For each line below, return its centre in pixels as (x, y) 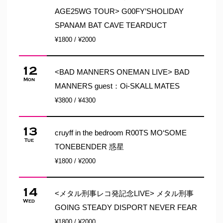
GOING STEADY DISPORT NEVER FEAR (126, 207)
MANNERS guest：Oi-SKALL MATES (117, 86)
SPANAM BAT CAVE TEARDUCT (111, 25)
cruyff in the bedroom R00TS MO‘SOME (121, 133)
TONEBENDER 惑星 (89, 147)
